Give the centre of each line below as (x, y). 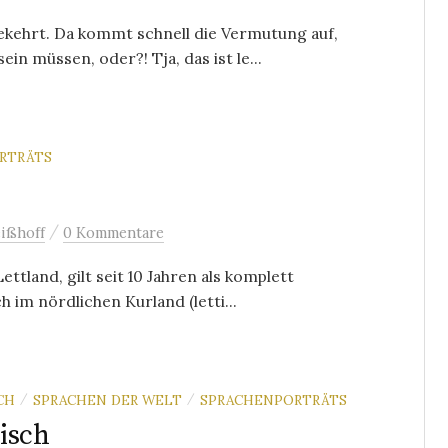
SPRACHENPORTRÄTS (273, 399)
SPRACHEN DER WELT (107, 399)
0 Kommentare (113, 232)
